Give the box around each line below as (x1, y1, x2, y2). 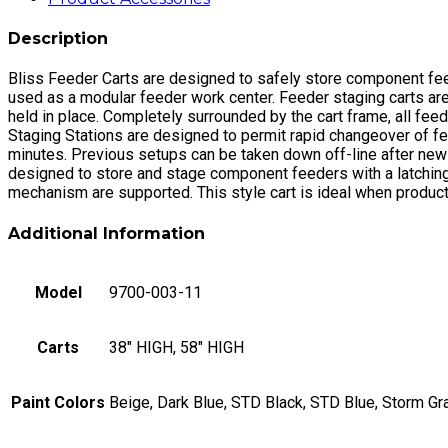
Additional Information (8, 223, 205, 243)
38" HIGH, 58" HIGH (109, 337, 244, 357)
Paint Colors (11, 392, 105, 412)
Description (8, 29, 108, 49)
